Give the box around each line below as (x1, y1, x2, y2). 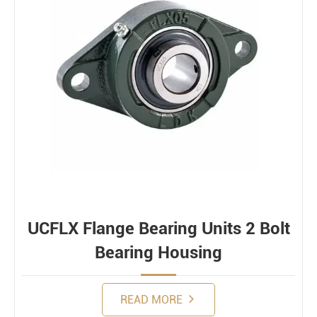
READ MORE (120, 293, 185, 306)
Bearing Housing (95, 243, 222, 263)
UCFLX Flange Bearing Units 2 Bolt (27, 219, 290, 238)
